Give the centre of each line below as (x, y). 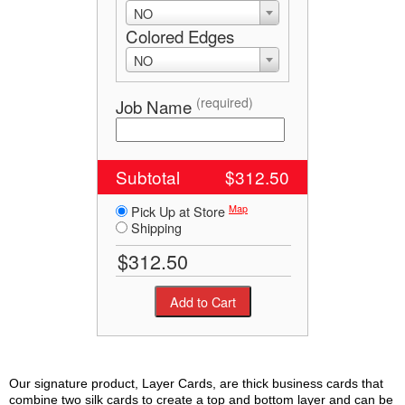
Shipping (155, 228)
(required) (225, 103)
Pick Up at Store (178, 212)
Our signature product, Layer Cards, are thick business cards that (196, 384)
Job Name (156, 107)
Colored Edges (180, 37)
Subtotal (148, 177)
